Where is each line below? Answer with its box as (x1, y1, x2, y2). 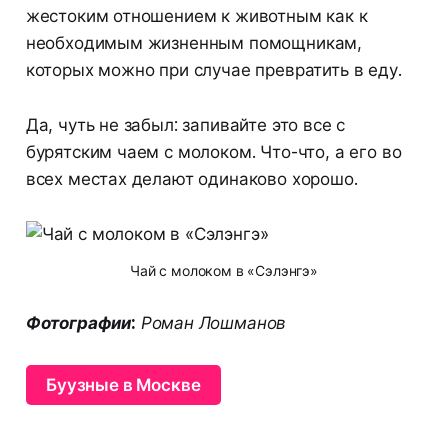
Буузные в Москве (46, 374, 201, 395)
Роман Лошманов (135, 312, 287, 333)
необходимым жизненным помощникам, (25, 32, 363, 53)
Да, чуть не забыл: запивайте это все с (25, 114, 346, 135)
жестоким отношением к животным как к (25, 5, 368, 26)
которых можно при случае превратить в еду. (25, 59, 402, 80)
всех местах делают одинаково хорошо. (25, 168, 358, 189)
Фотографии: (25, 312, 136, 333)
